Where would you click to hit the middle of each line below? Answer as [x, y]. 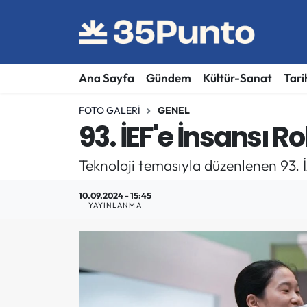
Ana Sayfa [106, 78]
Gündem [168, 78]
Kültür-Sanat [237, 78]
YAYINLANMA [115, 205]
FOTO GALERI [109, 110]
